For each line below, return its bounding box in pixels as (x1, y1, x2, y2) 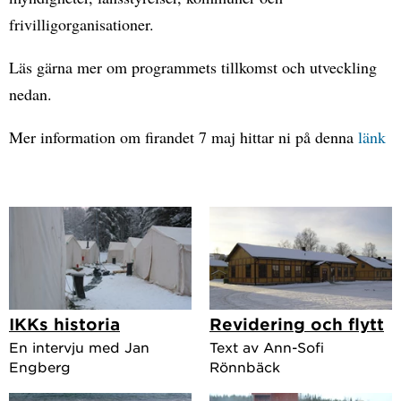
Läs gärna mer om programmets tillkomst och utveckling (9, 56, 377, 78)
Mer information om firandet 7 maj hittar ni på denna (9, 126, 358, 148)
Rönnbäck (209, 357, 280, 375)
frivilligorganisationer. (9, 13, 154, 35)
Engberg (9, 357, 71, 375)
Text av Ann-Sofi (209, 337, 324, 355)
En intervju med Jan (9, 337, 149, 355)
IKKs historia (9, 313, 120, 334)
